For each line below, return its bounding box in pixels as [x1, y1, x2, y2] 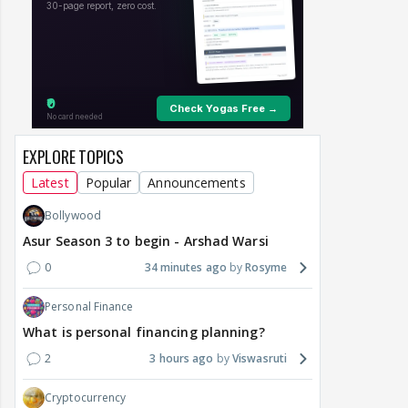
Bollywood [45, 208, 101, 224]
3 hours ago [149, 351, 214, 367]
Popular [85, 174, 132, 192]
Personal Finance [45, 299, 134, 315]
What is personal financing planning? [23, 323, 265, 342]
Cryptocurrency [45, 390, 127, 406]
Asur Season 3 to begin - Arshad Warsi [23, 232, 269, 250]
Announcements [148, 174, 246, 192]
